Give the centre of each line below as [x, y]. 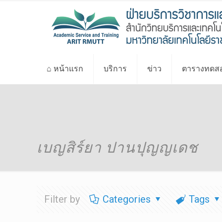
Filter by [62, 199]
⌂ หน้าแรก [65, 69]
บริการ [115, 69]
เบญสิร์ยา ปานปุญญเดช [117, 147]
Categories [127, 199]
